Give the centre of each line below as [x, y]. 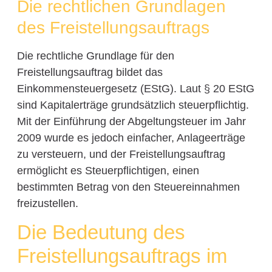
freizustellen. [47, 204]
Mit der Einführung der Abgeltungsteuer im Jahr [131, 122]
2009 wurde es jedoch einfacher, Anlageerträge [131, 138]
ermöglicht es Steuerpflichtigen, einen [108, 171]
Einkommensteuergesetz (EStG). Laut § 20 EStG [135, 89]
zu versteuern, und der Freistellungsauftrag [121, 155]
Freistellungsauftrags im [122, 256]
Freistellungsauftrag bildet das [90, 73]
